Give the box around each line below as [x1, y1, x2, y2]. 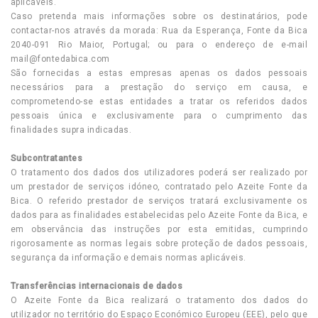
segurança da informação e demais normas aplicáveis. [11, 253, 246, 263]
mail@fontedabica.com [11, 54, 110, 64]
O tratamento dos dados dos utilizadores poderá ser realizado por [11, 168, 307, 177]
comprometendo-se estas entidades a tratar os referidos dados [11, 97, 307, 106]
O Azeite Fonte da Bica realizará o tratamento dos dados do [11, 295, 307, 305]
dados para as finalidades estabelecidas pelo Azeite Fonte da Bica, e [11, 210, 307, 220]
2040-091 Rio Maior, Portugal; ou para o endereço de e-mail [11, 40, 307, 50]
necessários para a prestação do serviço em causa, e [11, 82, 307, 92]
